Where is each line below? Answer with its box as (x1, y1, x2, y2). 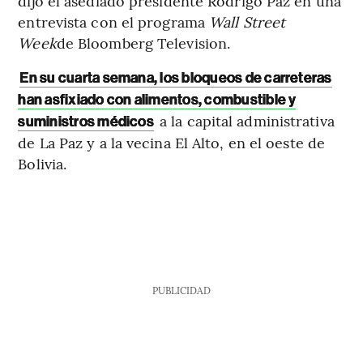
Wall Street (209, 11, 286, 32)
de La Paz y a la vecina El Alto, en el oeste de (18, 132, 326, 153)
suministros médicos (18, 113, 154, 131)
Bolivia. (18, 153, 67, 174)
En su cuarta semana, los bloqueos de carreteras (19, 69, 332, 88)
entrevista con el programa (18, 11, 210, 32)
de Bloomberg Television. (56, 32, 231, 53)
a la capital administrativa (155, 110, 335, 131)
